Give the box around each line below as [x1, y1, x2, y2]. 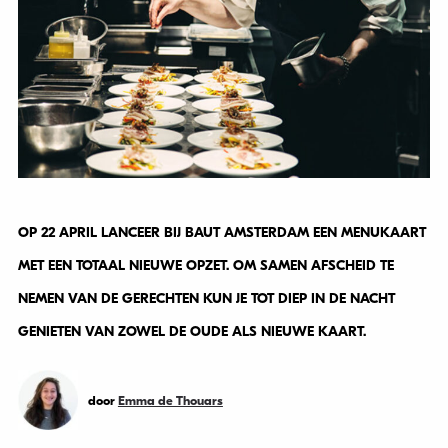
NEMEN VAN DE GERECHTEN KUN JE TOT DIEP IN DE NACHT [17, 290, 395, 308]
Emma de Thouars [117, 393, 223, 409]
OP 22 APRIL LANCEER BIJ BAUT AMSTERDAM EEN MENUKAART [17, 224, 426, 242]
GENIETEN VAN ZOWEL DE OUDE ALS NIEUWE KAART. [17, 323, 366, 341]
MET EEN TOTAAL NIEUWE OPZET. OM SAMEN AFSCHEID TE [17, 257, 394, 275]
